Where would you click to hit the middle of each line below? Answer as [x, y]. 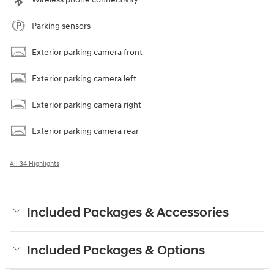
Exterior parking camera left [84, 79]
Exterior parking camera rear [85, 131]
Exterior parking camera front [87, 53]
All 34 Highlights [35, 164]
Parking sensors [61, 26]
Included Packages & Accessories [128, 213]
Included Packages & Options [116, 251]
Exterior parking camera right [87, 105]
